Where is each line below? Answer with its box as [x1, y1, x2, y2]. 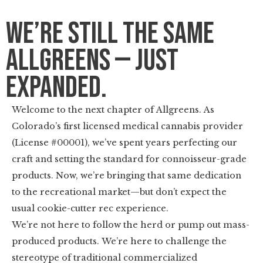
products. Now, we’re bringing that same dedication [12, 170, 241, 181]
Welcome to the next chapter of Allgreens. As [12, 104, 214, 115]
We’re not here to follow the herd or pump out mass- [12, 220, 249, 230]
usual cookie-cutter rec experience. [12, 203, 168, 214]
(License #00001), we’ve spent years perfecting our [12, 137, 237, 148]
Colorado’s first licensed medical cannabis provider [12, 121, 243, 131]
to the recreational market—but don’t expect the [12, 187, 227, 197]
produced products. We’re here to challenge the [12, 236, 227, 247]
